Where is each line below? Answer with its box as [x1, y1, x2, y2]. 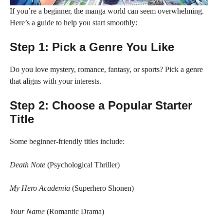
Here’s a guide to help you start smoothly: [10, 18, 137, 27]
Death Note [10, 161, 45, 169]
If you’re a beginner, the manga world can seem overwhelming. [10, 7, 204, 15]
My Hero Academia [10, 184, 70, 192]
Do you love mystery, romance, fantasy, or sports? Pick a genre [10, 65, 203, 73]
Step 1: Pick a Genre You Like [10, 40, 174, 54]
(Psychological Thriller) [45, 161, 120, 169]
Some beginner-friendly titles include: [10, 137, 125, 145]
